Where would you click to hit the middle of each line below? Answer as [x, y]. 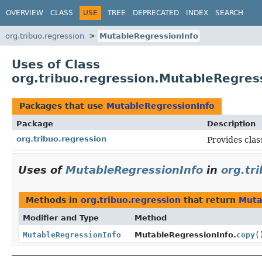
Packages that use [63, 106]
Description [231, 124]
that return [210, 200]
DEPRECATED [156, 13]
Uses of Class [56, 64]
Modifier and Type [61, 218]
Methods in [53, 200]
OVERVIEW [25, 13]
